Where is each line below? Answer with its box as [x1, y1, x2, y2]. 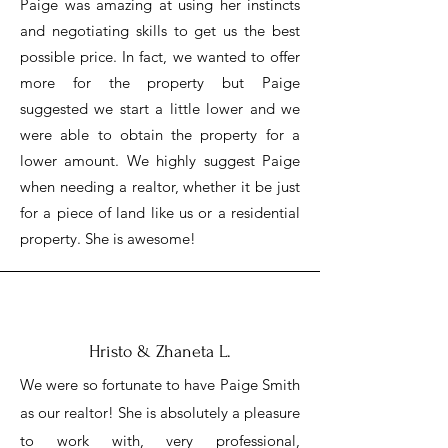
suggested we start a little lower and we [20, 99, 300, 118]
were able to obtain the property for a [20, 125, 300, 144]
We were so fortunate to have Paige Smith [20, 375, 300, 394]
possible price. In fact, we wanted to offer [20, 47, 300, 66]
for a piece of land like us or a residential [20, 203, 300, 222]
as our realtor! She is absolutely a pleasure [20, 403, 300, 422]
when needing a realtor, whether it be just [20, 177, 300, 196]
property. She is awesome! [20, 229, 200, 248]
